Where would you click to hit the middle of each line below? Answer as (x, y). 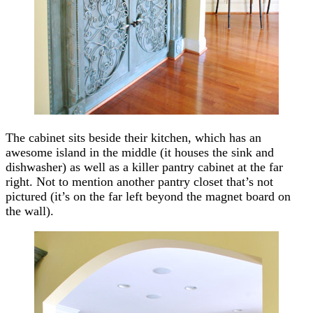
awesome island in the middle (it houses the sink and (140, 152)
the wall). (30, 211)
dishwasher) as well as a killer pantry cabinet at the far (144, 167)
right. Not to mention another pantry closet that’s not (139, 181)
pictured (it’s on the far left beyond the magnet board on (148, 196)
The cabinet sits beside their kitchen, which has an (133, 137)
